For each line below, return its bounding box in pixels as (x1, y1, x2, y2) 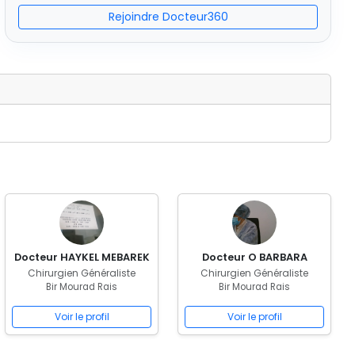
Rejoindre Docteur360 (108, 9, 228, 25)
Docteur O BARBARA (201, 250, 307, 264)
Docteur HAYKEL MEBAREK (13, 250, 150, 264)
